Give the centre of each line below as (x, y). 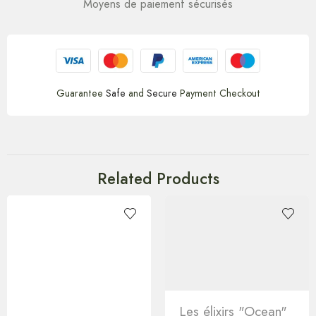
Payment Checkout (218, 93)
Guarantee (81, 93)
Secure (162, 93)
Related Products (158, 178)
